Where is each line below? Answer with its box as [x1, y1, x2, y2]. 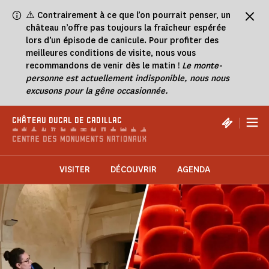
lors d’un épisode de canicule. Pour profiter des [26, 35, 219, 46]
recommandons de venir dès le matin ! [26, 60, 182, 71]
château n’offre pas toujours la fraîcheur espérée [26, 22, 226, 34]
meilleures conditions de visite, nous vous [26, 47, 196, 59]
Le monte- [182, 60, 222, 71]
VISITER [59, 164, 90, 176]
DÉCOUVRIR [110, 164, 157, 176]
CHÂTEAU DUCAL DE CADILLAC [12, 116, 122, 125]
